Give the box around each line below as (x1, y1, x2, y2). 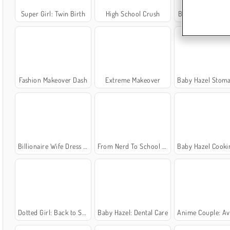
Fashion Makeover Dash (19, 75, 88, 84)
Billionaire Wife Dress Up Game (17, 142, 84, 151)
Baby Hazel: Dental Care (98, 208, 168, 217)
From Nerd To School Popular (98, 142, 162, 151)
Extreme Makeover (105, 75, 161, 84)
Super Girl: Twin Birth (21, 9, 86, 18)
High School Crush (105, 9, 160, 18)
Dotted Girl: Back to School (17, 208, 82, 217)
